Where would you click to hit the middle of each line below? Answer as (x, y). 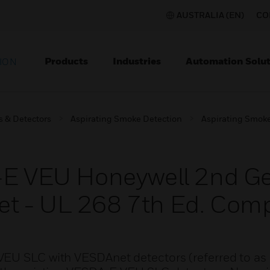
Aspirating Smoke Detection (126, 118)
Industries (137, 61)
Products (66, 61)
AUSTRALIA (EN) (210, 15)
